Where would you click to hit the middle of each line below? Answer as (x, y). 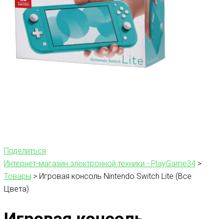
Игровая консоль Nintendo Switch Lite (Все (115, 176)
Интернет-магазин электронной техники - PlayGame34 (100, 163)
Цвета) (16, 189)
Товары (18, 176)
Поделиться (25, 151)
